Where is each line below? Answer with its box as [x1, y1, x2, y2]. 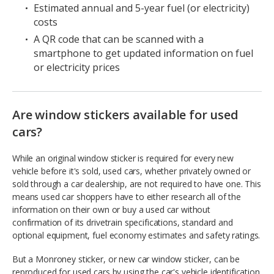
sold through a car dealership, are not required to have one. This [12, 177, 261, 190]
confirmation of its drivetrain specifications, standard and [12, 216, 233, 228]
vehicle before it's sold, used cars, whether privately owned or [12, 165, 251, 177]
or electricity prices [34, 60, 120, 74]
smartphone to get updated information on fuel [34, 46, 253, 60]
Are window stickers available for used [12, 106, 239, 123]
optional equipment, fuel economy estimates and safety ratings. [12, 229, 261, 241]
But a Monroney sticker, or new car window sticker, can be [12, 253, 240, 265]
